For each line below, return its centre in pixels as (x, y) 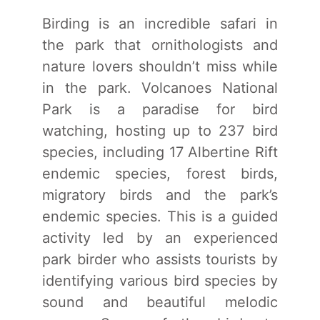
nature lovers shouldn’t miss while (160, 66)
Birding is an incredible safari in (160, 23)
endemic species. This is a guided (160, 216)
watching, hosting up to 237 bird (160, 130)
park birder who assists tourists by (160, 259)
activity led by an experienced (160, 237)
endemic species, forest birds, (160, 173)
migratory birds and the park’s (160, 195)
